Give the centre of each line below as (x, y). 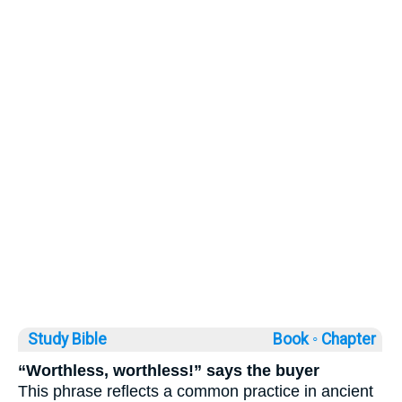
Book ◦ (295, 339)
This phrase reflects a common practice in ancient (196, 391)
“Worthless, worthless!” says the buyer (169, 370)
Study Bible (67, 339)
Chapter (350, 339)
